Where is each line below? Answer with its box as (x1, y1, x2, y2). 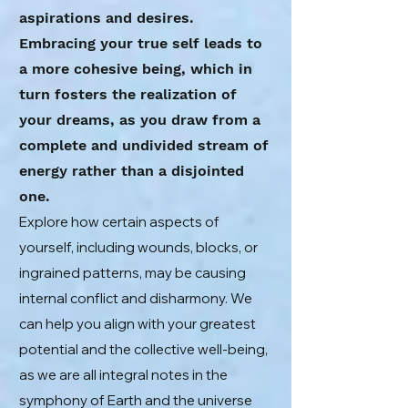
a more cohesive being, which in (19, 60, 252, 77)
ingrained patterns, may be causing (19, 264, 246, 281)
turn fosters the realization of (19, 86, 237, 103)
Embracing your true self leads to (19, 35, 262, 52)
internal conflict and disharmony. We (19, 290, 252, 307)
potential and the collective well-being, (19, 341, 268, 358)
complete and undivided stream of (19, 137, 269, 154)
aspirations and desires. (19, 9, 194, 26)
